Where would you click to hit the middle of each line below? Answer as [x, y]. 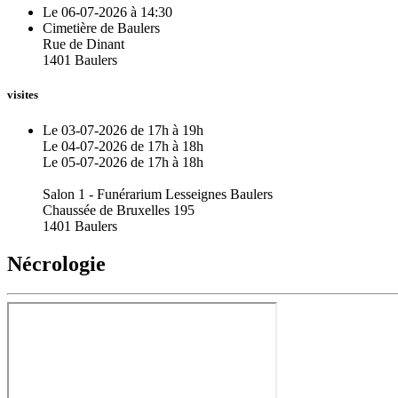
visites [23, 95]
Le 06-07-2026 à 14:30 [107, 12]
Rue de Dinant [84, 44]
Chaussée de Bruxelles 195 [119, 210]
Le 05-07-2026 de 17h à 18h [123, 162]
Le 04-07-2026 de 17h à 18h [123, 146]
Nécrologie [56, 263]
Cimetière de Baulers [101, 28]
